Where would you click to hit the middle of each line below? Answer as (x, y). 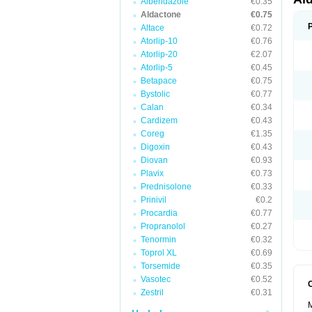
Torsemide (161, 266)
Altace (153, 28)
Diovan (154, 160)
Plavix (152, 173)
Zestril (152, 292)
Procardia (159, 213)
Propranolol (163, 226)
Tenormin (158, 240)
